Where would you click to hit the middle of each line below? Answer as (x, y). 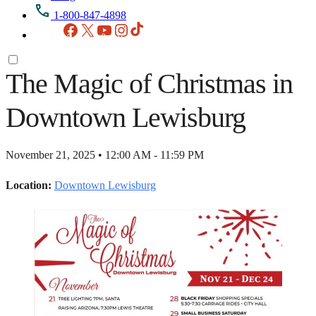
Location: (29, 185)
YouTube (133, 27)
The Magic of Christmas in (149, 83)
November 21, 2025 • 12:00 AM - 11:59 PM (105, 154)
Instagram (151, 27)
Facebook (100, 27)
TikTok (162, 27)
